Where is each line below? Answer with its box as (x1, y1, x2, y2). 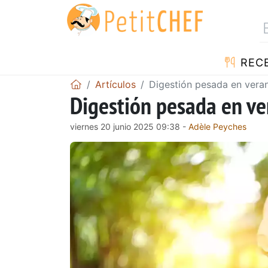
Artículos (95, 78, 136, 90)
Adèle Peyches (188, 121, 246, 132)
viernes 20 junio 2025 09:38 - (70, 121, 188, 132)
